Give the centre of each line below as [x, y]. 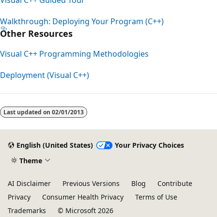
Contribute [175, 183]
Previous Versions [91, 183]
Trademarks [27, 210]
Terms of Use [156, 197]
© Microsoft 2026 [85, 210]
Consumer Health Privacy [83, 197]
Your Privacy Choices [149, 145]
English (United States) [54, 145]
